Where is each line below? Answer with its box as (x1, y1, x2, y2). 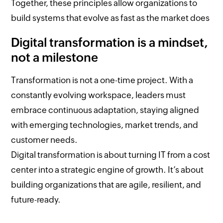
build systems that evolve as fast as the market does (11, 12, 210, 23)
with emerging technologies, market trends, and (11, 119, 199, 130)
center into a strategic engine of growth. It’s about (11, 164, 204, 175)
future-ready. (11, 194, 61, 205)
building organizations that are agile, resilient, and (11, 179, 202, 190)
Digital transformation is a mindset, (11, 35, 208, 49)
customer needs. (11, 134, 78, 145)
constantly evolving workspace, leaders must (11, 90, 186, 100)
